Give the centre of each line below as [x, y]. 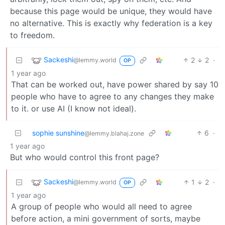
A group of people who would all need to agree [101, 206]
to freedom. [32, 35]
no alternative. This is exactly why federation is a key [111, 23]
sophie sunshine [58, 133]
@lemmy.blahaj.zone [114, 133]
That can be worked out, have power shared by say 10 [115, 84]
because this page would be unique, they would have [111, 11]
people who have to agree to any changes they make [113, 96]
